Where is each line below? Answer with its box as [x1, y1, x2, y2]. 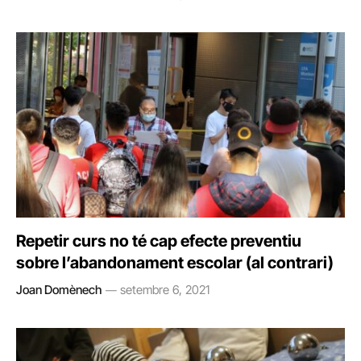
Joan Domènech [16, 281, 102, 297]
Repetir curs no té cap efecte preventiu [16, 230, 301, 251]
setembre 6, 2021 [120, 281, 210, 297]
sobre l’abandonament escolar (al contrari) [16, 252, 334, 272]
